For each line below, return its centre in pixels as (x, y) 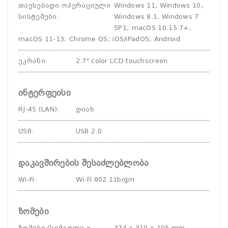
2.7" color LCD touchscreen (122, 61)
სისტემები (38, 17)
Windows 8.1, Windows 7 (156, 17)
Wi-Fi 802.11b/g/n (105, 179)
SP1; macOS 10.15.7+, (153, 28)
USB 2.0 (89, 131)
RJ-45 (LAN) (38, 109)
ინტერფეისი (45, 93)
